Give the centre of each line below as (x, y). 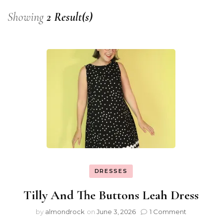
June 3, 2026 (116, 212)
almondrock (65, 212)
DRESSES (111, 171)
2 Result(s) (70, 17)
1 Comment (168, 212)
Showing (27, 17)
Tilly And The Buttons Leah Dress (111, 195)
